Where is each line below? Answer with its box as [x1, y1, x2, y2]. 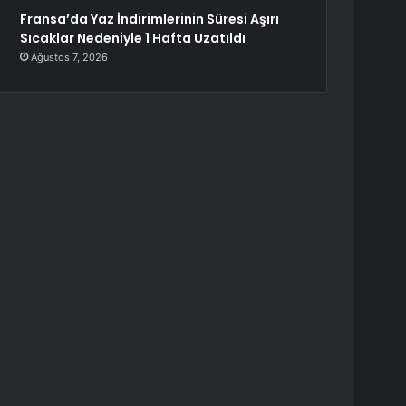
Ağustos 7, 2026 [31, 51, 109, 63]
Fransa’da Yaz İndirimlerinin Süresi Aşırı [20, 10, 280, 28]
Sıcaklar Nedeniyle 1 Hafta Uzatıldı [20, 29, 246, 47]
